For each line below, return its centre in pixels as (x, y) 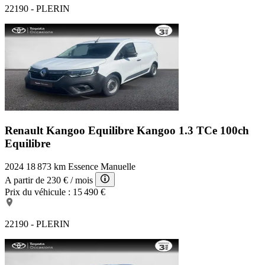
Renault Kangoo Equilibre (71, 131)
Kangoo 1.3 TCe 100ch (193, 131)
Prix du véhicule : (38, 192)
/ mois (82, 180)
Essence (83, 166)
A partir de (25, 180)
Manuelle (118, 166)
